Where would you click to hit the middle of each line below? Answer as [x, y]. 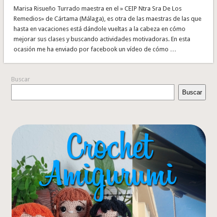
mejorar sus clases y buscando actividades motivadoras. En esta [102, 39]
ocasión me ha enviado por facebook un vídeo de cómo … [95, 49]
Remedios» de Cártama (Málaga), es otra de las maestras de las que [107, 18]
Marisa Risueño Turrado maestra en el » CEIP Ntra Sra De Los [97, 8]
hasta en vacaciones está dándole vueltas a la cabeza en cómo [99, 29]
